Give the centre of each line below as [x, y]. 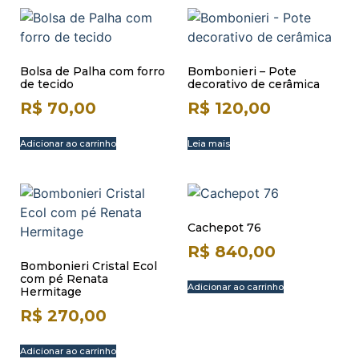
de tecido [47, 84]
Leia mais [209, 143]
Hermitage [51, 292]
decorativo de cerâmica [254, 84]
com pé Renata [64, 279]
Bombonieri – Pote [242, 71]
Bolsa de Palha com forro [93, 71]
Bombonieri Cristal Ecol [89, 266]
